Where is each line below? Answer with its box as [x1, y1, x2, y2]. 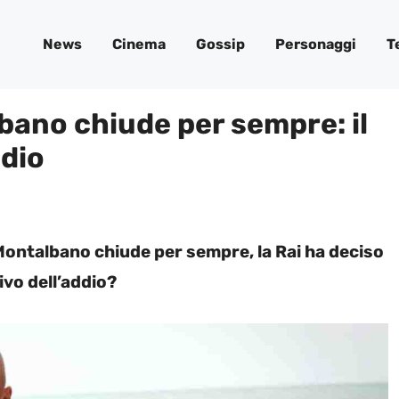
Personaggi [275, 36, 356, 53]
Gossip [196, 36, 245, 53]
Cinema [112, 36, 166, 53]
